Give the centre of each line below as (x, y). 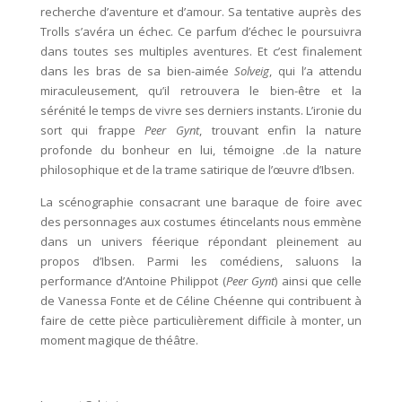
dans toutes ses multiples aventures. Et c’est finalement (201, 51)
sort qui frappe (92, 130)
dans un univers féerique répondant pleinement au (201, 241)
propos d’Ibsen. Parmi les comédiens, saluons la (201, 261)
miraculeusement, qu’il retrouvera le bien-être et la (201, 91)
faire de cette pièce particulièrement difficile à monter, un (201, 320)
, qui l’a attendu (316, 71)
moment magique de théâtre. (119, 340)
